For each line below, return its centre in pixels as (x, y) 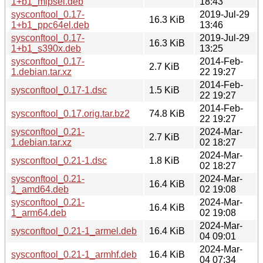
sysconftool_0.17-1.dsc (59, 90)
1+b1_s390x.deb (46, 48)
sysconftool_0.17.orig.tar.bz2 (70, 113)
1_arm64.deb (39, 213)
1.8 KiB (164, 160)
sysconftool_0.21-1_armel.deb (74, 231)
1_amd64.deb (40, 189)
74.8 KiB (167, 113)
